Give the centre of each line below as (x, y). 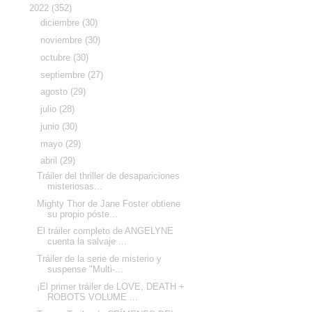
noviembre (62, 40)
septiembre (64, 75)
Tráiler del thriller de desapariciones (109, 175)
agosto (55, 92)
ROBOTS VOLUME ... (93, 297)
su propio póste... (83, 214)
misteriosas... (75, 186)
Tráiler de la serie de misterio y (100, 259)
